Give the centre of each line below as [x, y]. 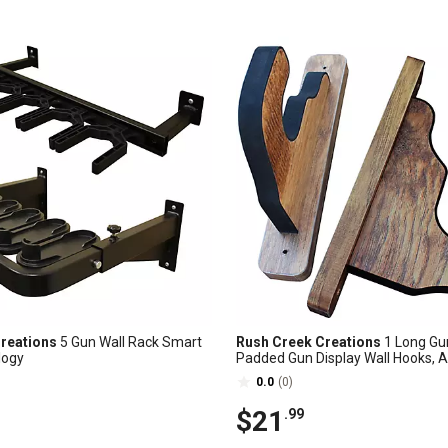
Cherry [257, 374]
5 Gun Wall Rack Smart [129, 342]
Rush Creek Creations [308, 342]
